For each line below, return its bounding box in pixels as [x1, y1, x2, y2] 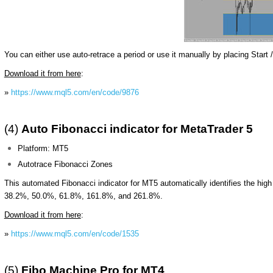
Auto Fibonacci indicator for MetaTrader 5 [21, 122, 253, 135]
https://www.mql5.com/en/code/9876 [10, 88, 139, 97]
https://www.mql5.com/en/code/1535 [10, 229, 139, 238]
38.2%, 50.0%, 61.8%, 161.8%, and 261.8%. [4, 191, 163, 200]
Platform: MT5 [18, 144, 69, 153]
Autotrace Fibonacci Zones [18, 160, 113, 169]
